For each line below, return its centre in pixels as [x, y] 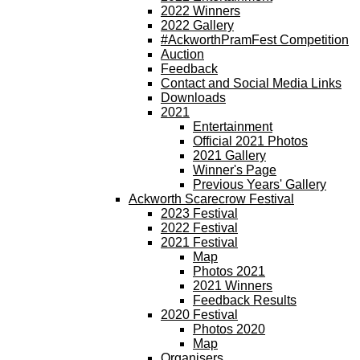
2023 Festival [199, 213]
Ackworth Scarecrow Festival [211, 199]
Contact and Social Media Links [251, 83]
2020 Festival [199, 315]
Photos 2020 [229, 329]
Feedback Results [245, 300]
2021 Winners [233, 286]
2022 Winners [200, 11]
